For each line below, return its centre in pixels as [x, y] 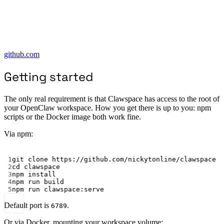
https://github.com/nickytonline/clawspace [134, 159]
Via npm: [18, 133]
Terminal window [140, 154]
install [42, 174]
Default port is [27, 205]
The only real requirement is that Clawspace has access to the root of [112, 98]
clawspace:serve [74, 189]
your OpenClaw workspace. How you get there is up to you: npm [107, 107]
